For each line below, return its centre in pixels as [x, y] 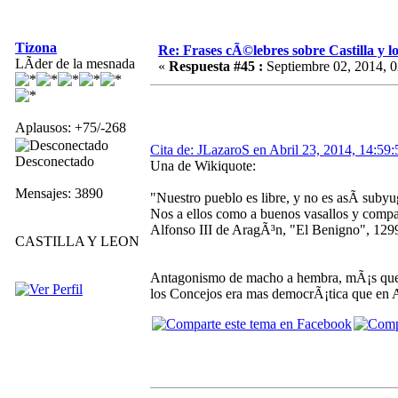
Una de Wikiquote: [203, 165]
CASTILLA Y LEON [77, 241]
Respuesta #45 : [216, 66]
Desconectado [55, 161]
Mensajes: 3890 [59, 193]
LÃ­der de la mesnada [75, 63]
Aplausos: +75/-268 [71, 127]
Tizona [36, 47]
